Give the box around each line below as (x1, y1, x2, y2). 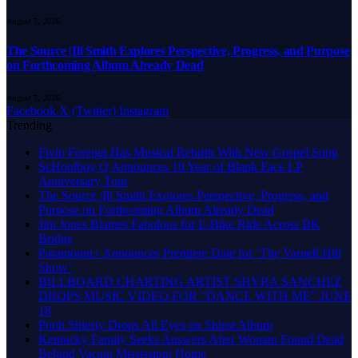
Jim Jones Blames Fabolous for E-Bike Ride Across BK (38, 217, 320, 232)
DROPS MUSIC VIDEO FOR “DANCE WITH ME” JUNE (38, 289, 352, 304)
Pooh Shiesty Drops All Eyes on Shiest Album (38, 318, 272, 332)
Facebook (6, 104, 56, 118)
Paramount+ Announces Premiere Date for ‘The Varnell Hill (38, 246, 341, 261)
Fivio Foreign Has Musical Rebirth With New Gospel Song (38, 145, 338, 160)
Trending (6, 118, 52, 133)
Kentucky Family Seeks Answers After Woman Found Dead (38, 332, 344, 347)
